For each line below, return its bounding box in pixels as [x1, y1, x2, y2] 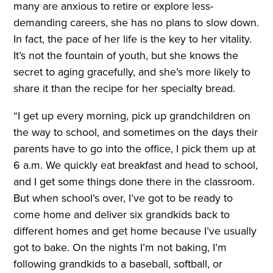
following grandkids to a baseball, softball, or [13, 256, 223, 272]
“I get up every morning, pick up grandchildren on [13, 108, 251, 124]
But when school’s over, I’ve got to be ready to [13, 190, 233, 206]
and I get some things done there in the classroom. [13, 174, 255, 190]
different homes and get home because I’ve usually [13, 223, 257, 239]
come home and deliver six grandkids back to [13, 207, 230, 222]
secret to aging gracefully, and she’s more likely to [13, 64, 251, 80]
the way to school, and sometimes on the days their [13, 124, 258, 140]
